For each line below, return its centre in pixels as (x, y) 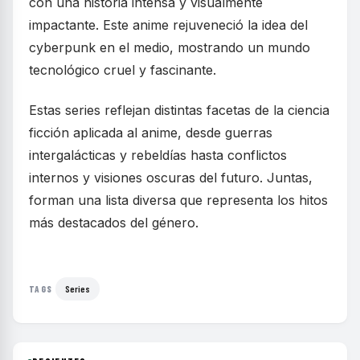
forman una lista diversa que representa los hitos (178, 200)
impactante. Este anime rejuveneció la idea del (168, 25)
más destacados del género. (114, 223)
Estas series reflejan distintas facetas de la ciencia (179, 110)
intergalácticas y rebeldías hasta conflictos (158, 155)
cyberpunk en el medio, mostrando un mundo (170, 47)
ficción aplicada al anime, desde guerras (151, 133)
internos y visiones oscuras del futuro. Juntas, (171, 178)
